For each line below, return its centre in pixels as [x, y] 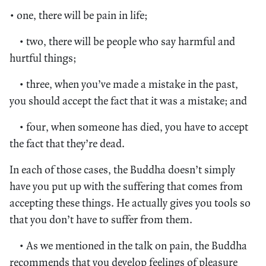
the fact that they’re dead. [67, 143]
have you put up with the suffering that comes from [126, 186]
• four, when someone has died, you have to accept [134, 126]
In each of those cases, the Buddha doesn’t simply [122, 169]
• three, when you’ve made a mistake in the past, [129, 84]
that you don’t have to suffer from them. [101, 219]
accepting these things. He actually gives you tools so [130, 202]
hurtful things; [43, 58]
